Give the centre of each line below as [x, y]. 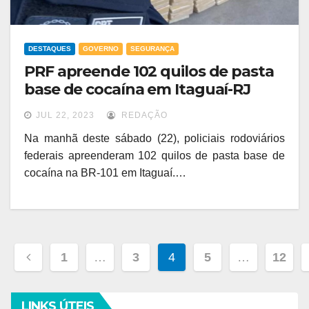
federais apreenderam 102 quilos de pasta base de [154, 156]
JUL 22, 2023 [65, 116]
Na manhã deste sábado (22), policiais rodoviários [154, 139]
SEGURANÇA [152, 49]
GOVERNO [101, 49]
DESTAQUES [50, 49]
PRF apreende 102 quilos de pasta [149, 72]
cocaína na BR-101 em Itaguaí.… [105, 173]
